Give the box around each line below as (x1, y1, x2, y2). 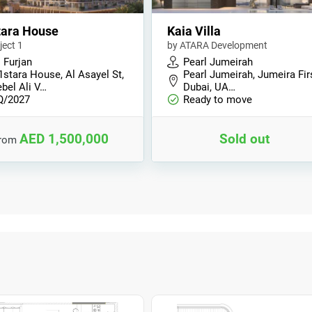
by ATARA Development (167, 40, 268, 51)
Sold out (219, 131, 270, 147)
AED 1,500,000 (19, 131, 109, 147)
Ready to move (183, 93, 253, 106)
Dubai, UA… (183, 81, 236, 93)
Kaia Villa (167, 24, 221, 38)
